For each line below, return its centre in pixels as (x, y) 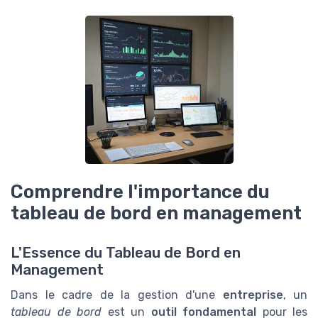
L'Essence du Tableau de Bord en (126, 252)
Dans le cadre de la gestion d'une (117, 295)
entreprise (253, 295)
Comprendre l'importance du (140, 191)
